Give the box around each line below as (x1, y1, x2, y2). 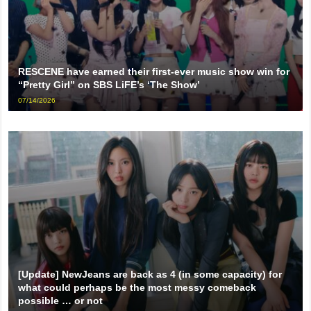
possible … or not (18, 295, 103, 307)
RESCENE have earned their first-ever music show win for (18, 66, 290, 78)
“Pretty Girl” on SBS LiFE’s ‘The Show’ (18, 79, 201, 91)
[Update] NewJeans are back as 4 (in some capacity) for (18, 269, 283, 280)
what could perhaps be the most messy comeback (18, 282, 257, 294)
